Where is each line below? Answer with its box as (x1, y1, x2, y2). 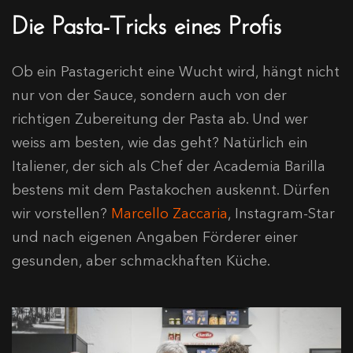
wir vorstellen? (12, 205, 111, 223)
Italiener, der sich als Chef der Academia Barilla (12, 158, 325, 176)
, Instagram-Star (228, 205, 335, 223)
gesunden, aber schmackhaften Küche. (12, 252, 270, 270)
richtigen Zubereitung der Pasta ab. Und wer (12, 110, 308, 128)
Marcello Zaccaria (111, 205, 228, 223)
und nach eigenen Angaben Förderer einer (12, 229, 298, 247)
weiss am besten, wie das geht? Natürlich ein (12, 134, 308, 152)
